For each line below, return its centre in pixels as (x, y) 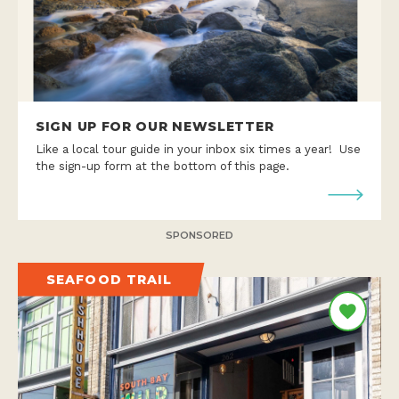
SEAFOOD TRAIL (110, 279)
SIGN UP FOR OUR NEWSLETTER (155, 126)
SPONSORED (199, 235)
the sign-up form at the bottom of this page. (163, 166)
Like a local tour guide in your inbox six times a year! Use (198, 149)
